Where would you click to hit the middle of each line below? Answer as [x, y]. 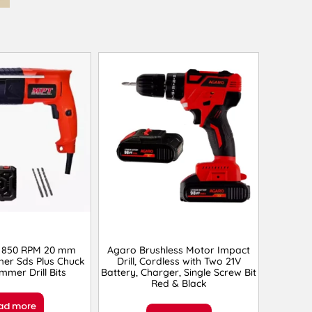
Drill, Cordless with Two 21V [179, 262]
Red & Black [179, 284]
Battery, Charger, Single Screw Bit [179, 273]
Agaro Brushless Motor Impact [179, 250]
